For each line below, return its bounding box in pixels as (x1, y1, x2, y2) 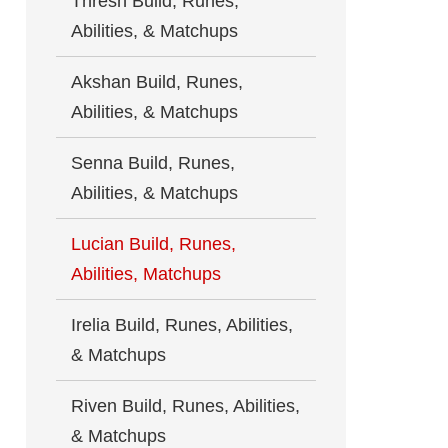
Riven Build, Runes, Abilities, (71, 395, 300, 416)
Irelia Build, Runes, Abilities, (71, 314, 293, 335)
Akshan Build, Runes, (71, 71, 243, 92)
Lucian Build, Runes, (71, 233, 236, 254)
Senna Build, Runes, (71, 152, 235, 173)
